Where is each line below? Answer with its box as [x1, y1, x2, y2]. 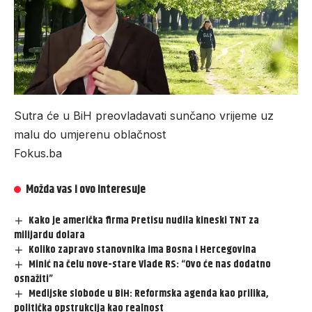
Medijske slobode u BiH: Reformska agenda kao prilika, [29, 286, 269, 302]
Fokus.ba [14, 146, 62, 161]
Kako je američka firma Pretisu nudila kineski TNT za [29, 212, 260, 229]
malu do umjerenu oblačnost [14, 127, 166, 142]
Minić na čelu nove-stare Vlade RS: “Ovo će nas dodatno [29, 256, 272, 273]
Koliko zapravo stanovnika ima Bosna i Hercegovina [29, 242, 257, 258]
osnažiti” [14, 271, 53, 288]
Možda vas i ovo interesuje [26, 180, 146, 199]
